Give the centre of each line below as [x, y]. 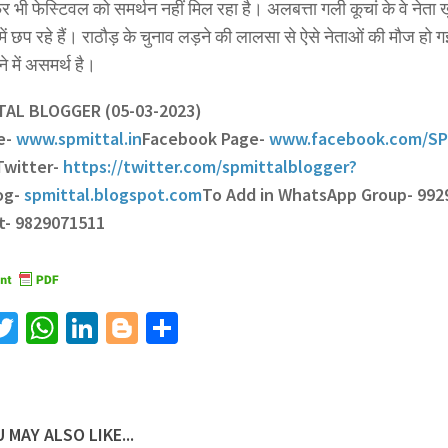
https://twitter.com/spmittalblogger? [210, 167]
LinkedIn [153, 328]
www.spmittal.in [79, 139]
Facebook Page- [205, 139]
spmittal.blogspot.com [113, 195]
